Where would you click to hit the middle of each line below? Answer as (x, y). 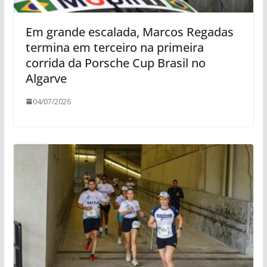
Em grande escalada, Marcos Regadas (129, 32)
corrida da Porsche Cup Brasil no (115, 63)
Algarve (46, 78)
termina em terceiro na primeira (114, 47)
